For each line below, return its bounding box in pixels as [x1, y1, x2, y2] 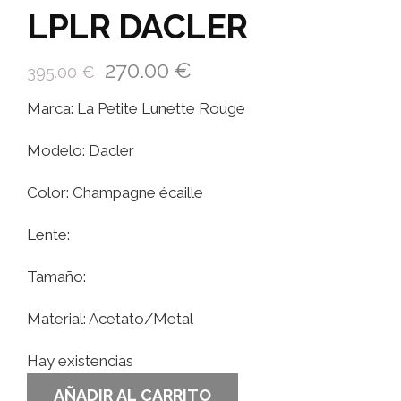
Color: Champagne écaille [27, 183, 203, 201]
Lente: [27, 225, 70, 243]
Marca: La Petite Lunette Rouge [27, 98, 245, 117]
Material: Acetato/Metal [27, 309, 193, 328]
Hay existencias [27, 351, 133, 370]
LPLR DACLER [27, 5, 248, 47]
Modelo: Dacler [27, 141, 134, 159]
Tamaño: [27, 267, 86, 286]
